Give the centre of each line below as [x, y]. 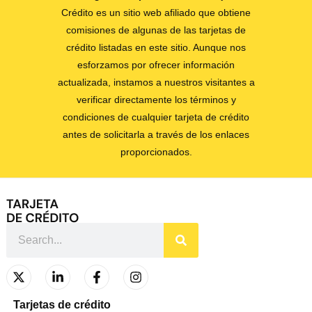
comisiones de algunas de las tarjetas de [156, 30]
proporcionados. [156, 152]
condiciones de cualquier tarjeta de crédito [156, 117]
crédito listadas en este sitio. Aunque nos [156, 48]
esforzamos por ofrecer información [156, 65]
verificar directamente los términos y [156, 100]
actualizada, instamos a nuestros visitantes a [156, 83]
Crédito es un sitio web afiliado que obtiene [156, 13]
